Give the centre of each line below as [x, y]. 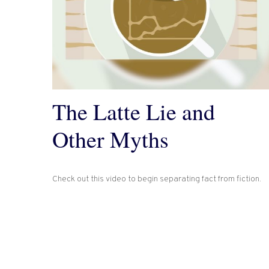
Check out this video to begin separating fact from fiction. [157, 179]
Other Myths [110, 139]
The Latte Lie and [134, 112]
